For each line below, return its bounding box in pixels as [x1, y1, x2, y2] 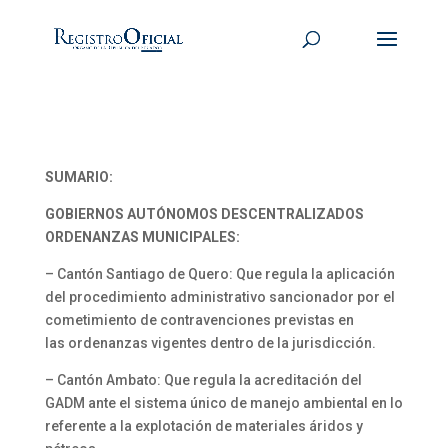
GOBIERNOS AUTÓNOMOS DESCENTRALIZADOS [44, 206, 364, 222]
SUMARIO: [44, 169, 113, 185]
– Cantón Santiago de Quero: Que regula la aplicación [44, 266, 395, 282]
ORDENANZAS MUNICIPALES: [44, 229, 240, 245]
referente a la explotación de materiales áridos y [44, 418, 363, 434]
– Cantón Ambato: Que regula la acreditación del [44, 372, 362, 388]
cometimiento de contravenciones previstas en [44, 312, 354, 328]
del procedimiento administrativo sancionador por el [44, 289, 395, 305]
